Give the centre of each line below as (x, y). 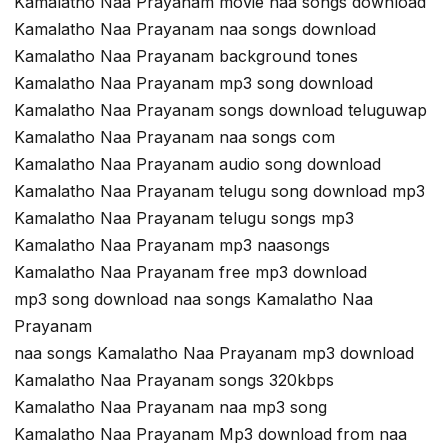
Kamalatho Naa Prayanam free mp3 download (190, 271)
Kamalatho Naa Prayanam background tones (186, 55)
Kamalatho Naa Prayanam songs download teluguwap (220, 109)
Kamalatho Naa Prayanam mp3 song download (193, 82)
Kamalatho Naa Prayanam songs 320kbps (174, 379)
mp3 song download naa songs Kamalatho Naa (193, 298)
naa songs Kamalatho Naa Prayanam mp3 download (214, 352)
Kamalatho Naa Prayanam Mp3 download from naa (210, 433)
